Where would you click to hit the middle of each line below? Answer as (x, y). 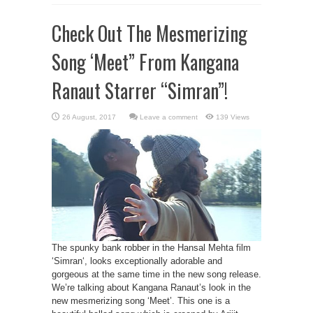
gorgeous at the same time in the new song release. (156, 274)
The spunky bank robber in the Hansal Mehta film (151, 248)
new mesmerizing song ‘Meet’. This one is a (141, 301)
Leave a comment (169, 117)
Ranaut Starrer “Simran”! (140, 90)
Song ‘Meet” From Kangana (145, 62)
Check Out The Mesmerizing (150, 33)
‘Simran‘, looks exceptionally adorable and (137, 261)
